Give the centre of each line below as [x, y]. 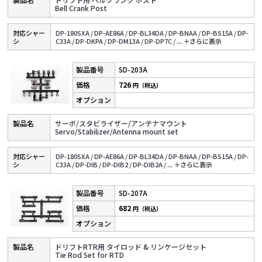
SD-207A [133, 193]
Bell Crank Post [81, 8]
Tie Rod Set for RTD [90, 255]
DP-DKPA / [91, 41]
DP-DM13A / [126, 41]
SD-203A [133, 70]
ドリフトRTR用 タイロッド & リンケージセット [131, 247]
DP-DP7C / [160, 41]
